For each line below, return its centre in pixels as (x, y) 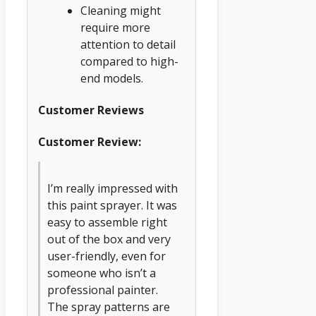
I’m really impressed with (113, 189)
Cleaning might (121, 10)
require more (115, 27)
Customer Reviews (91, 110)
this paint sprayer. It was (112, 206)
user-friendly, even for (107, 256)
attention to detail (128, 44)
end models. (112, 78)
